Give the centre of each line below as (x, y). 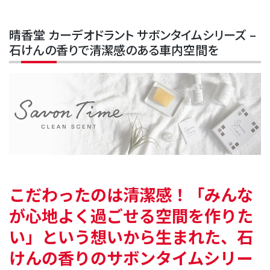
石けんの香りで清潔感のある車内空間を (114, 50)
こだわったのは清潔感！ (99, 194)
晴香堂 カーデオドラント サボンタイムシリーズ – (133, 35)
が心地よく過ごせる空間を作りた (131, 215)
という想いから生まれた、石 (147, 237)
